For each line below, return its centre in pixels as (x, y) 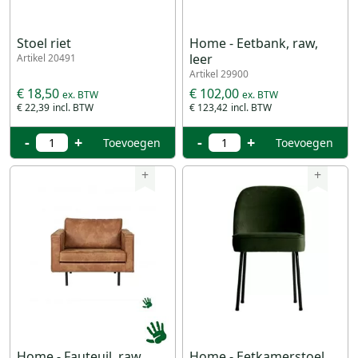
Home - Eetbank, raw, (254, 43)
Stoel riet (44, 43)
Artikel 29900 (219, 74)
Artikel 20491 (46, 58)
